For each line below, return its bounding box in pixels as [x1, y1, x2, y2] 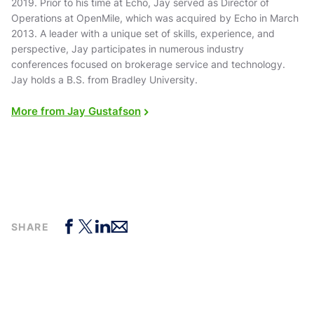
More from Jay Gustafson [11, 104, 141, 118]
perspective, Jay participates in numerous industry [11, 43, 244, 55]
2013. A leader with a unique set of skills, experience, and [11, 27, 275, 40]
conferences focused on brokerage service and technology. [11, 58, 285, 71]
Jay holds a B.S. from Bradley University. [11, 74, 198, 86]
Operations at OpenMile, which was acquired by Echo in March [11, 12, 299, 25]
